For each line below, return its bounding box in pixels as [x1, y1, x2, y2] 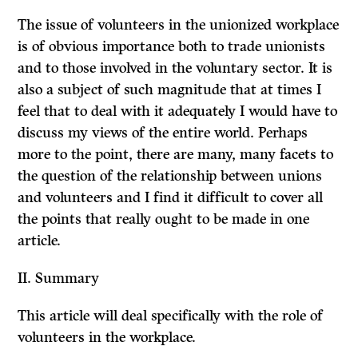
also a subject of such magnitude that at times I [18, 81, 322, 99]
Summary [35, 269, 100, 288]
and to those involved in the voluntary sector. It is [18, 59, 333, 78]
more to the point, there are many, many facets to [18, 145, 334, 164]
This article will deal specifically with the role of [18, 307, 324, 325]
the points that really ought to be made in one [18, 210, 310, 229]
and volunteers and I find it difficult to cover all [18, 189, 324, 207]
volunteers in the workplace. [18, 328, 197, 347]
